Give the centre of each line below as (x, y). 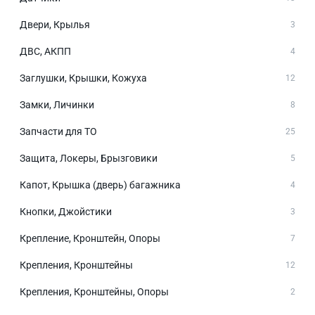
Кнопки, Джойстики (66, 212)
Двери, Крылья (55, 25)
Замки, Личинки (57, 105)
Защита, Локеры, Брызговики (89, 158)
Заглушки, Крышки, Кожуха (83, 78)
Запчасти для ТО (58, 131)
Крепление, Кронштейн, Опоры (90, 238)
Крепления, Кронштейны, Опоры (94, 292)
